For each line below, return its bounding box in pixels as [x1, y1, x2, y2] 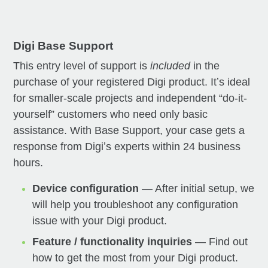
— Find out [192, 235, 248, 248]
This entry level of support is [13, 59, 151, 72]
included [150, 59, 191, 72]
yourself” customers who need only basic [13, 108, 208, 120]
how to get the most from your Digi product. [32, 251, 239, 264]
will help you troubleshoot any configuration [32, 198, 239, 211]
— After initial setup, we [139, 182, 255, 194]
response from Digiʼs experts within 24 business [13, 140, 241, 153]
